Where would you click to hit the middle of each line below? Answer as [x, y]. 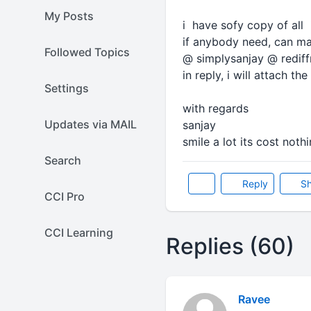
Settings [67, 88]
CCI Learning [79, 233]
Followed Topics [87, 52]
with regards [215, 108]
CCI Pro [65, 196]
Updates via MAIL [91, 124]
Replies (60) [230, 246]
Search [63, 160]
